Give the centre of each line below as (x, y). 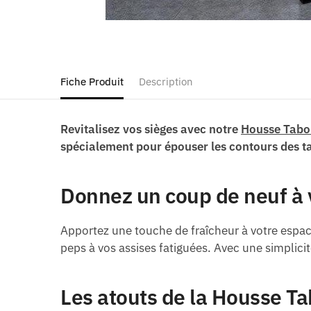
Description (166, 82)
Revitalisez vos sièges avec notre (151, 129)
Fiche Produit (92, 82)
